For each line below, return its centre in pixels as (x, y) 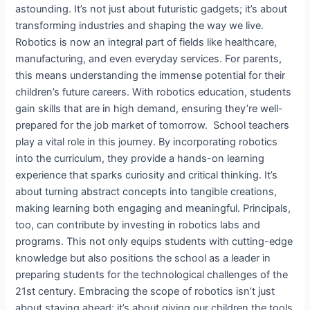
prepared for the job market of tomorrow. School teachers (153, 125)
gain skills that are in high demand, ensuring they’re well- (149, 108)
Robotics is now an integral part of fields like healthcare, (146, 42)
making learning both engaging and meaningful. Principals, (153, 208)
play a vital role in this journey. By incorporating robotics (147, 142)
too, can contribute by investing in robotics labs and (138, 225)
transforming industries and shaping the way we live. (140, 25)
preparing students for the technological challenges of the (152, 274)
